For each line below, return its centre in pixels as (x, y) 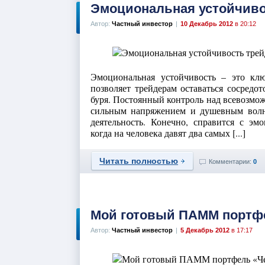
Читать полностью (139, 161)
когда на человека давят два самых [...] (168, 133)
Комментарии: (231, 161)
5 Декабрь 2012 (205, 230)
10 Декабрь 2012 (207, 24)
